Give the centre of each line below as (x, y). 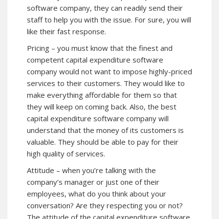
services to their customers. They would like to (106, 83)
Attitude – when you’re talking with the (91, 170)
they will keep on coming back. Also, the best (102, 107)
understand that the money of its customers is (105, 130)
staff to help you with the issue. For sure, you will (109, 20)
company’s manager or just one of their (93, 182)
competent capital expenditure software (95, 60)
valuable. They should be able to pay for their (103, 142)
